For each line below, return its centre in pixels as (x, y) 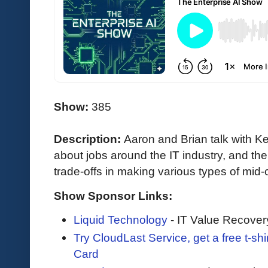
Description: (89, 139)
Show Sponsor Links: (113, 195)
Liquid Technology (121, 219)
